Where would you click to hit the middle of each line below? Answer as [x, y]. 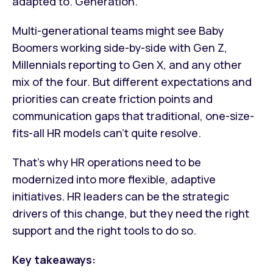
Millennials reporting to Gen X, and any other [127, 65]
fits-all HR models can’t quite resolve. [107, 133]
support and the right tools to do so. [104, 230]
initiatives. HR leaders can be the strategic [121, 196]
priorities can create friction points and [112, 99]
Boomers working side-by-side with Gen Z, [120, 48]
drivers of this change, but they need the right [131, 213]
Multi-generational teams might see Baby [118, 30]
